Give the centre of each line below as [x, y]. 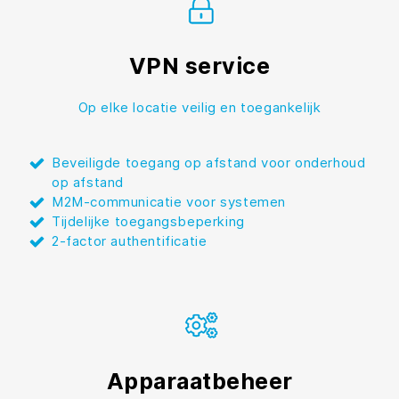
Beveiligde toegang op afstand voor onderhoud [209, 162]
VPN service [199, 65]
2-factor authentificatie [130, 240]
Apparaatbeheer [199, 381]
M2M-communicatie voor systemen [169, 201]
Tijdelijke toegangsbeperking [148, 221]
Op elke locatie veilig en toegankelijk [199, 107]
